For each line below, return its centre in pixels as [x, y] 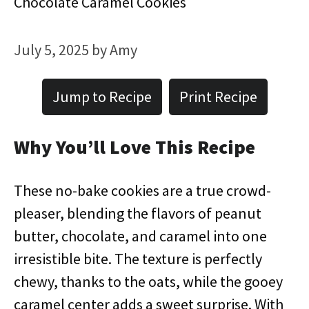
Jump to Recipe [102, 97]
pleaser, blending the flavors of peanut [138, 213]
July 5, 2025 [51, 50]
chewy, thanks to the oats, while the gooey [148, 281]
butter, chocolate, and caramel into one [140, 236]
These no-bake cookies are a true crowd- [142, 190]
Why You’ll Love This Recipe [134, 147]
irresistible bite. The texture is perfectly [138, 259]
